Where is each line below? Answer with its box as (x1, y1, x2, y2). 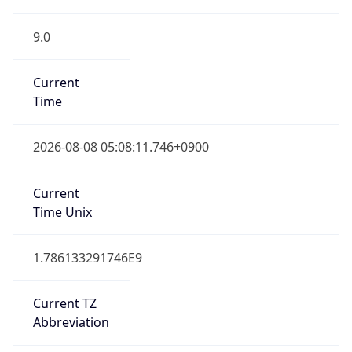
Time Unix (32, 179, 92, 197)
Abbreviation (32, 290, 109, 308)
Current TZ (32, 271, 97, 289)
